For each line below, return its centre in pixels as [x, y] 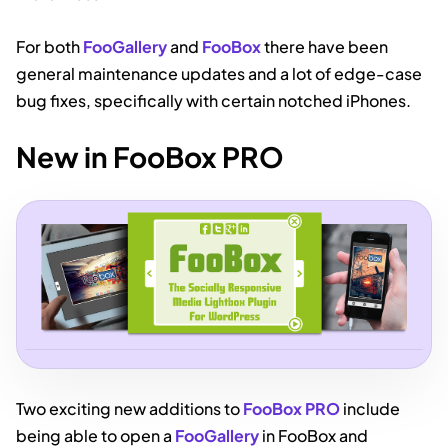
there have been [324, 46]
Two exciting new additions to [129, 409]
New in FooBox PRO [150, 156]
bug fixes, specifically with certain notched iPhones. [213, 100]
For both [49, 46]
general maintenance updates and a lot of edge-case [219, 73]
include [370, 409]
